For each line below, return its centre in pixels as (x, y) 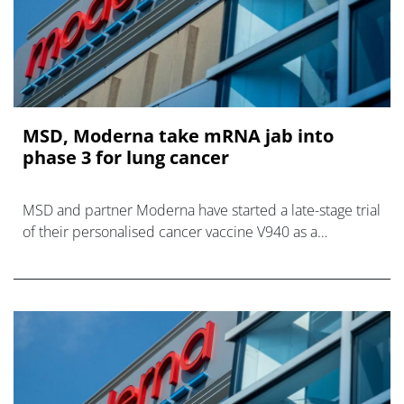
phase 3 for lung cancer (126, 158)
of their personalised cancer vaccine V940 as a (170, 232)
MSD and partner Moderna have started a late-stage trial (202, 211)
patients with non (78, 275)
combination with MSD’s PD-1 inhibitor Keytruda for (186, 254)
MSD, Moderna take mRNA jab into (178, 136)
